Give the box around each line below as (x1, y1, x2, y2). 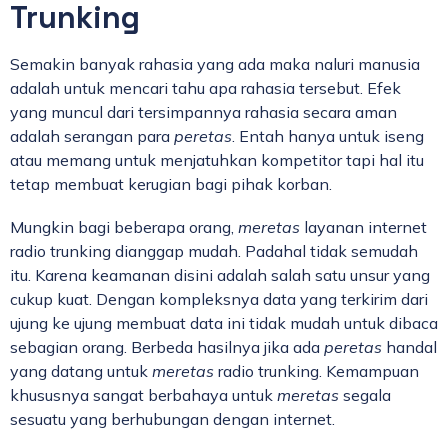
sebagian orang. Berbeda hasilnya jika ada (10, 336, 324, 357)
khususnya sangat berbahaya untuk (10, 384, 277, 405)
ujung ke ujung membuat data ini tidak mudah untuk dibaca (10, 312, 438, 333)
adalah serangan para (10, 125, 174, 146)
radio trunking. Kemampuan (214, 360, 419, 381)
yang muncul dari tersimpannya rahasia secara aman (10, 101, 397, 122)
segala (339, 384, 391, 405)
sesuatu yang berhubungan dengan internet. (10, 408, 335, 429)
